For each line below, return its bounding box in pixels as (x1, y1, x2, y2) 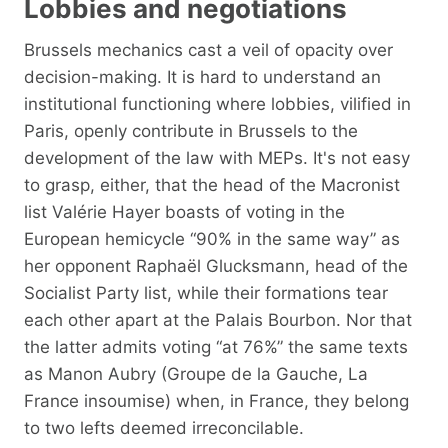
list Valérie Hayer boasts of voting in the (24, 201, 345, 222)
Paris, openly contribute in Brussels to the (24, 120, 358, 141)
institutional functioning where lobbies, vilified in (24, 93, 411, 114)
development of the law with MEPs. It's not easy (24, 147, 410, 168)
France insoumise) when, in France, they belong (24, 390, 409, 411)
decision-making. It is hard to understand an (24, 66, 381, 87)
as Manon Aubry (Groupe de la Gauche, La (24, 363, 368, 384)
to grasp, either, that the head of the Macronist (24, 174, 400, 195)
